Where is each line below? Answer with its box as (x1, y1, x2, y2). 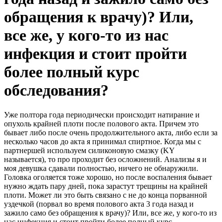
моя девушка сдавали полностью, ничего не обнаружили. (4, 164, 198, 172)
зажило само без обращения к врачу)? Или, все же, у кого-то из (4, 208, 217, 217)
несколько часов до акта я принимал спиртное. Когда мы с (4, 137, 201, 146)
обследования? (4, 81, 109, 100)
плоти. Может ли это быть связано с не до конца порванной (4, 190, 207, 199)
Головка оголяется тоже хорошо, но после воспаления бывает (4, 172, 212, 181)
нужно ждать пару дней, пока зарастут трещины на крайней (4, 181, 208, 190)
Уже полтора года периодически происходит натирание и (4, 110, 200, 119)
